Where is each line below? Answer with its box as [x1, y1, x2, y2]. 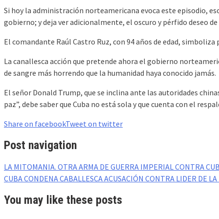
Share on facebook [4, 118, 66, 129]
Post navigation [4, 138, 77, 152]
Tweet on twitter [66, 118, 123, 129]
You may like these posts [4, 193, 122, 207]
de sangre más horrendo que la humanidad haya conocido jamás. [4, 67, 216, 78]
